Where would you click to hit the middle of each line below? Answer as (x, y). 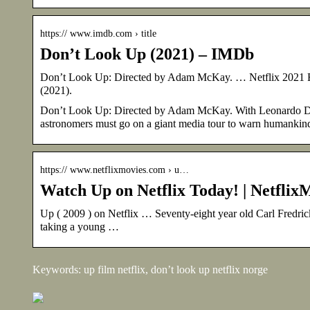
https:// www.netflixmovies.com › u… (115, 170)
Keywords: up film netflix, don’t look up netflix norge (150, 269)
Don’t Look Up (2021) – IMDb (147, 54)
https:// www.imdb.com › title (98, 33)
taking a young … (80, 226)
